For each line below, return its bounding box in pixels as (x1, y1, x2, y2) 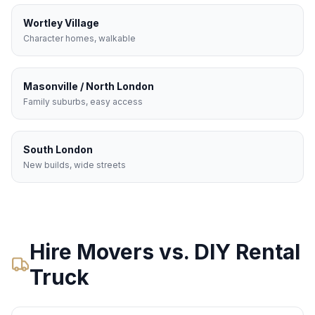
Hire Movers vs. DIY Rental (30, 239, 301, 265)
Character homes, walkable (23, 33, 136, 44)
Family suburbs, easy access (23, 96, 143, 108)
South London (23, 143, 93, 156)
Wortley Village (23, 17, 99, 30)
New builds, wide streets (23, 160, 126, 171)
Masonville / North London (23, 80, 154, 93)
